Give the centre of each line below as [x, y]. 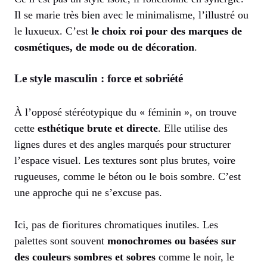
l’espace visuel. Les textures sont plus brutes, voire [125, 160]
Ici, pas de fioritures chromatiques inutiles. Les [116, 224]
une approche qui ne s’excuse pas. [88, 192]
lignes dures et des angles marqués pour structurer [122, 144]
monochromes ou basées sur [172, 240]
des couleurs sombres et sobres [85, 257]
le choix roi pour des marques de [167, 31]
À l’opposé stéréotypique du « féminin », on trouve [125, 112]
